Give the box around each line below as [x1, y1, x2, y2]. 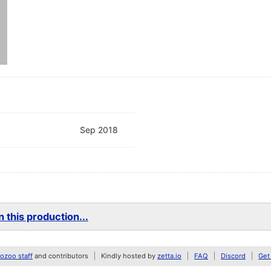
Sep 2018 [80, 125, 119, 135]
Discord [221, 252, 246, 261]
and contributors [33, 252, 88, 261]
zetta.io [157, 252, 181, 261]
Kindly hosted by [101, 252, 157, 261]
